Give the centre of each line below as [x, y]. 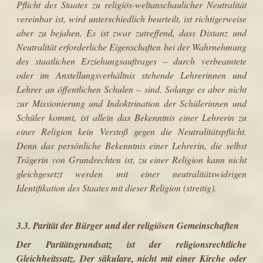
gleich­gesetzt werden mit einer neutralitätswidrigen [131, 173]
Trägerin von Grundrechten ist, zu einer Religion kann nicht [131, 159]
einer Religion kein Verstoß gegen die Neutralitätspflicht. [131, 131]
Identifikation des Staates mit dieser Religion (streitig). [117, 187]
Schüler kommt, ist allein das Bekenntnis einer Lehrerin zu [131, 117]
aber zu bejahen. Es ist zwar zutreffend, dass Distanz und [131, 32]
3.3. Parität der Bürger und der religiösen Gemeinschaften [128, 225]
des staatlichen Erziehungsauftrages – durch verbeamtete [131, 60]
